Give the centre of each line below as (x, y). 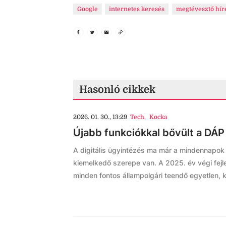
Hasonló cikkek (117, 90)
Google (88, 9)
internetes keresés (137, 9)
